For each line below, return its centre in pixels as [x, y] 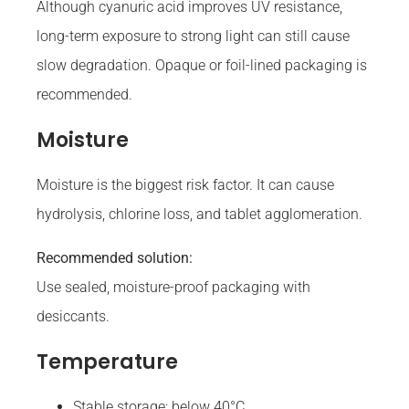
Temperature [107, 362]
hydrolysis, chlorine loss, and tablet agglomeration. [199, 215]
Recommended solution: [115, 258]
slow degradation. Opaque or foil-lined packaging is [202, 66]
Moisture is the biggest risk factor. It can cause [185, 185]
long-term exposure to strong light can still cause [193, 37]
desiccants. [73, 317]
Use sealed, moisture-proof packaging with [173, 288]
